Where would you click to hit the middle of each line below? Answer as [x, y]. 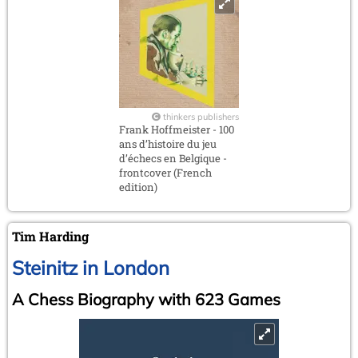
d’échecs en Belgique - [173, 158]
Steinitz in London [91, 267]
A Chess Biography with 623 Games [146, 299]
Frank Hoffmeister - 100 [177, 129]
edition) [138, 187]
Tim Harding [50, 236]
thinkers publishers [201, 116]
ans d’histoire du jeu [168, 143]
